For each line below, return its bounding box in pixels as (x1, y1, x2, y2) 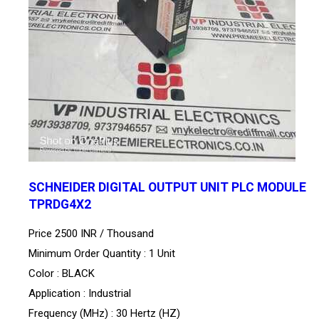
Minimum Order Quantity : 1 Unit (28, 247, 175, 261)
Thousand (107, 227, 154, 241)
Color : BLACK (28, 267, 95, 281)
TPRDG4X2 (28, 197, 91, 212)
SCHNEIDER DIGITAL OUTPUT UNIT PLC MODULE (28, 180, 306, 195)
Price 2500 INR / (28, 227, 107, 241)
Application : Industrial (28, 287, 131, 300)
